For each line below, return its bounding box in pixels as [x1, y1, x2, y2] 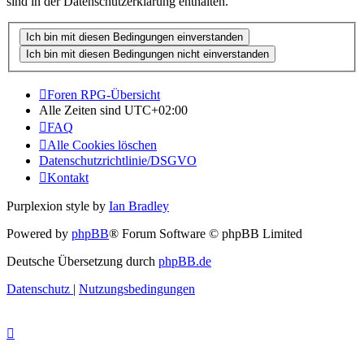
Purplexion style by [6, 199, 109, 214]
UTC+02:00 [124, 103, 188, 118]
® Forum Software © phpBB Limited [109, 227, 302, 241]
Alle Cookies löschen [47, 138, 157, 153]
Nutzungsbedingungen [79, 282, 195, 297]
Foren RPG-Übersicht [47, 88, 160, 102]
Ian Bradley [109, 199, 169, 214]
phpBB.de [158, 254, 211, 269]
